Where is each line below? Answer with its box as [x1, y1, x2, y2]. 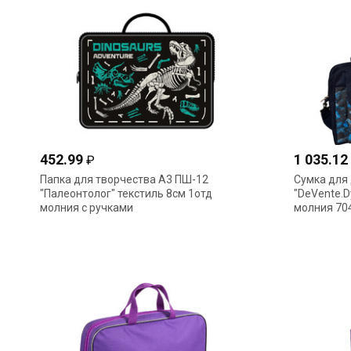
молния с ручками [40, 201, 133, 214]
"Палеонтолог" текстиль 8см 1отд [40, 187, 212, 200]
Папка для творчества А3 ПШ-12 [40, 173, 208, 186]
